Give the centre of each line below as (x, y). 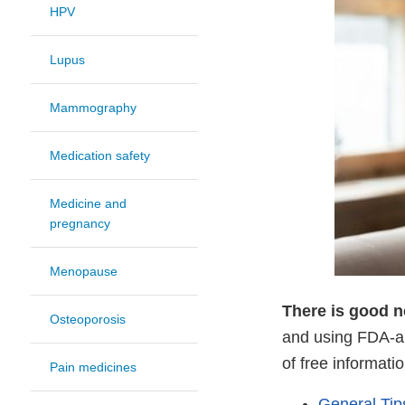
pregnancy (80, 224)
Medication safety (100, 156)
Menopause (84, 272)
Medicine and (88, 204)
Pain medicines (93, 367)
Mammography (93, 108)
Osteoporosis (88, 320)
